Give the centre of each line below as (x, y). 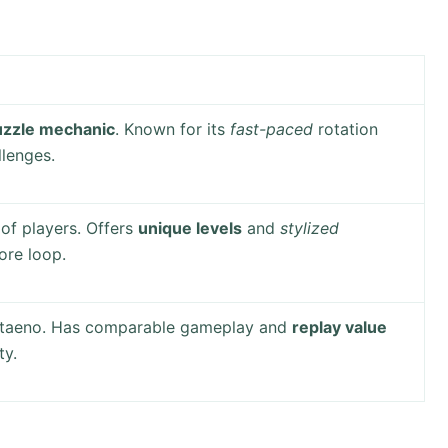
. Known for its (173, 129)
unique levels (190, 228)
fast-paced (272, 129)
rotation (346, 129)
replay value (340, 327)
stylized (310, 228)
